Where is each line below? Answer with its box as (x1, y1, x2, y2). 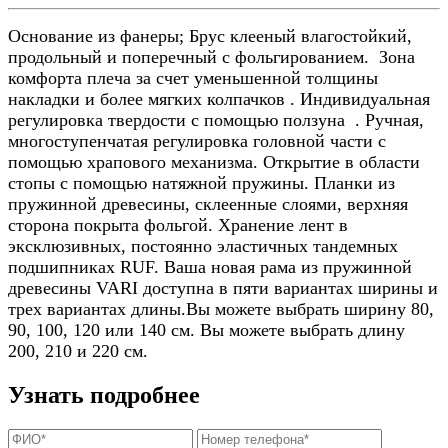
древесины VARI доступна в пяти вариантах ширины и (8, 277, 438, 298)
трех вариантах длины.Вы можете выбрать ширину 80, (8, 298, 434, 319)
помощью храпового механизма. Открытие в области (8, 151, 420, 172)
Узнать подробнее (8, 381, 200, 408)
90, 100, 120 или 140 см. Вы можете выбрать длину (8, 319, 405, 340)
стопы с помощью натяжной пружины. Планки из (8, 172, 395, 193)
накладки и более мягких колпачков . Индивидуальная (8, 88, 430, 109)
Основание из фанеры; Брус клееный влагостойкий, (8, 25, 412, 46)
